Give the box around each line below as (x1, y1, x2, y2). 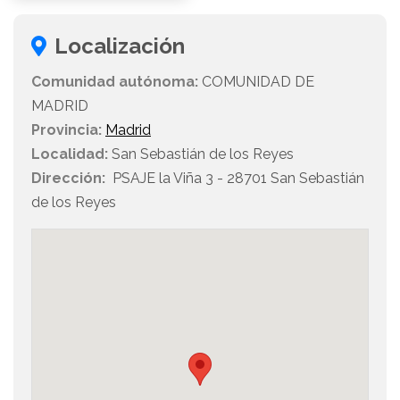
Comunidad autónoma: (31, 73, 198, 91)
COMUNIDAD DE (198, 73, 314, 91)
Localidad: (31, 146, 108, 163)
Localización (54, 33, 185, 60)
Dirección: (31, 170, 105, 187)
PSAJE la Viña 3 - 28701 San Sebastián (105, 170, 364, 187)
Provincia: (31, 121, 102, 139)
